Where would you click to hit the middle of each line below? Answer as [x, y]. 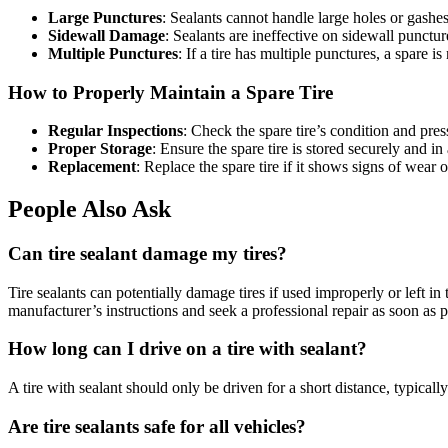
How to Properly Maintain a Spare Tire [170, 92]
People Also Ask [89, 209]
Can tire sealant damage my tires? [147, 254]
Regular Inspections [115, 131]
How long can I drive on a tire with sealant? [187, 349]
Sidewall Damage [106, 35]
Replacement [92, 167]
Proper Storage [100, 149]
